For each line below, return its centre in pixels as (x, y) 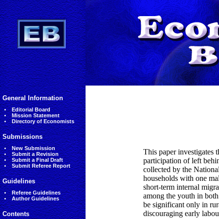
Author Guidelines (35, 198)
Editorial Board (31, 109)
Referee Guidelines (36, 193)
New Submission (33, 148)
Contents (16, 214)
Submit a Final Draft (37, 160)
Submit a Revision (35, 154)
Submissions (22, 137)
